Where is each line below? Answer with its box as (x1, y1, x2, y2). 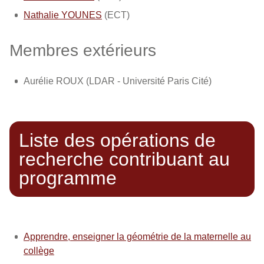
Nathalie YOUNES (24, 10, 102, 20)
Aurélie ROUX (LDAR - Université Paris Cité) (24, 76, 212, 86)
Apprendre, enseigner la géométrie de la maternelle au (24, 232, 251, 242)
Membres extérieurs (9, 41, 156, 60)
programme (19, 167, 117, 189)
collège (24, 246, 54, 256)
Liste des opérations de (19, 130, 216, 151)
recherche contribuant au (19, 148, 230, 170)
